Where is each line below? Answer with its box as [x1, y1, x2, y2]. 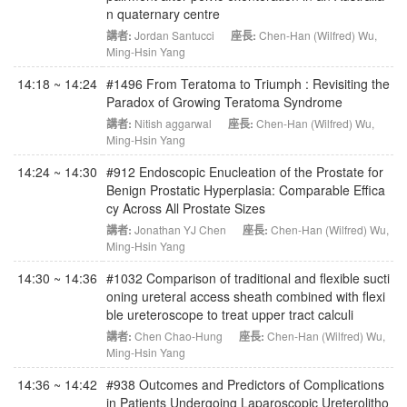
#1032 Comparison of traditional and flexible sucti [106, 269, 390, 287]
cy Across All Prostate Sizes [106, 199, 265, 217]
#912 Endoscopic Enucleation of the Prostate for [106, 163, 383, 181]
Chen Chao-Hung [134, 328, 223, 343]
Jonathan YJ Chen [134, 222, 226, 237]
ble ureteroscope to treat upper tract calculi [106, 305, 353, 323]
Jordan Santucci [134, 27, 214, 43]
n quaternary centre [106, 5, 220, 23]
